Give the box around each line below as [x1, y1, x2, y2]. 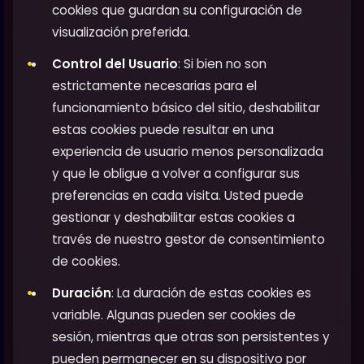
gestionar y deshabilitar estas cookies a [52, 209, 295, 227]
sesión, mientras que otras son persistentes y [52, 328, 330, 346]
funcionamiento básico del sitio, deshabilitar [52, 99, 320, 117]
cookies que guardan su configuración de [52, 2, 302, 19]
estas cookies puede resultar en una [52, 121, 274, 139]
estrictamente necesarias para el [52, 77, 257, 95]
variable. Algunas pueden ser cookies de [52, 306, 296, 324]
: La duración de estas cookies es [111, 284, 311, 302]
